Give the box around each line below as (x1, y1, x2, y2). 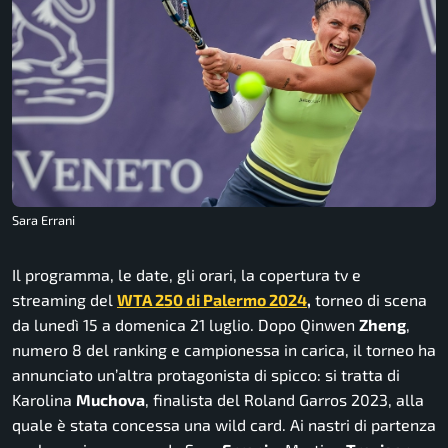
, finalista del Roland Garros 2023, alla (145, 390, 424, 410)
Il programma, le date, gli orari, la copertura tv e (12, 265, 361, 285)
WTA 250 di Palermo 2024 (117, 290, 307, 310)
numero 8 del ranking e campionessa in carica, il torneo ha (12, 340, 436, 360)
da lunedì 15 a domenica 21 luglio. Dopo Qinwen (12, 315, 359, 335)
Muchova (76, 390, 145, 410)
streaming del (12, 290, 117, 310)
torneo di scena (311, 290, 427, 310)
